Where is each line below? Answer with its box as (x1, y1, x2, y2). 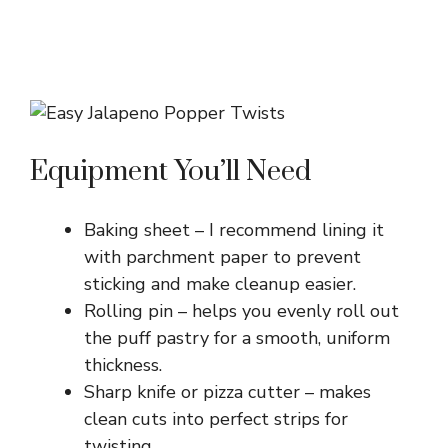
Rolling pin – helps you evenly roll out (84, 299, 399, 324)
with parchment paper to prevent (84, 245, 361, 270)
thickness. (84, 353, 162, 378)
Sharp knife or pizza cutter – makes (84, 380, 371, 405)
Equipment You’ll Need (30, 154, 311, 190)
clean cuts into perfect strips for (84, 407, 348, 432)
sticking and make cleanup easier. (84, 272, 356, 297)
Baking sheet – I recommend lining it (84, 218, 384, 243)
